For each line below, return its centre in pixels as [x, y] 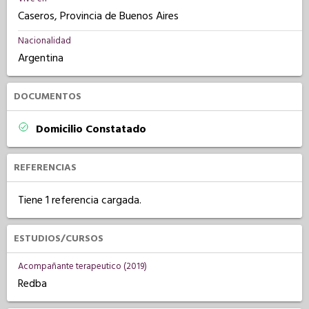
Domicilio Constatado [91, 129]
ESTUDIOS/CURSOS [59, 239]
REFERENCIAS [45, 168]
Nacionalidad [44, 41]
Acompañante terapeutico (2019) [82, 266]
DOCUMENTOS [48, 97]
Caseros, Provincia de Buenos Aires [98, 16]
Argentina [41, 58]
